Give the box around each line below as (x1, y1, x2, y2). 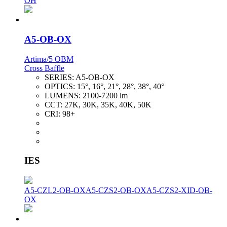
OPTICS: (45, 82, 77, 91)
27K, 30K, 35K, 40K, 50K (64, 100, 152, 109)
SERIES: (45, 72, 75, 82)
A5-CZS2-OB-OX (86, 186, 146, 195)
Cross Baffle (24, 63, 64, 72)
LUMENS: (45, 91, 83, 100)
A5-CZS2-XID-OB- (146, 186, 212, 195)
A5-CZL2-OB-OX (24, 186, 86, 195)
